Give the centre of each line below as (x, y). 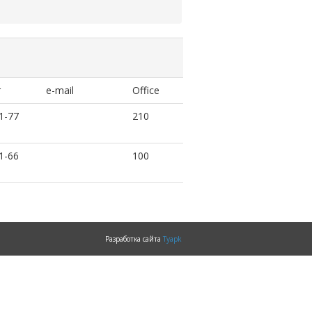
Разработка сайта (134, 239)
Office (146, 90)
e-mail (60, 90)
